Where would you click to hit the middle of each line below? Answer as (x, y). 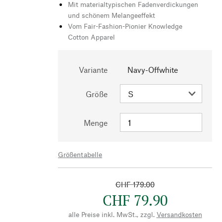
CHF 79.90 (135, 200)
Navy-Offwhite (153, 69)
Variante (93, 69)
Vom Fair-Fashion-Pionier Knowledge (125, 26)
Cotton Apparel (91, 37)
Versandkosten (179, 214)
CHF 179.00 (135, 184)
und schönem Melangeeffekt (111, 15)
